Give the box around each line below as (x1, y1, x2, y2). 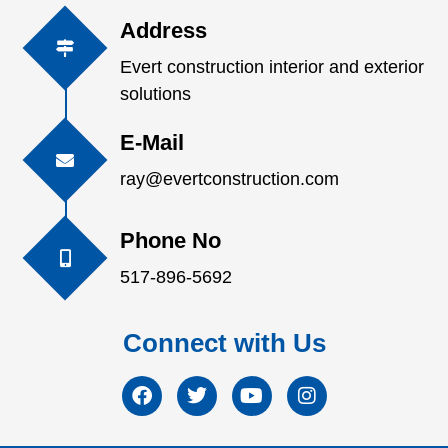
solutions (120, 83, 191, 104)
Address (120, 17, 207, 43)
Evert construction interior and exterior (120, 56, 424, 77)
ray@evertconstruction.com (120, 169, 339, 190)
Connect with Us (122, 328, 326, 359)
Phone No (120, 227, 221, 253)
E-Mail (120, 130, 184, 156)
